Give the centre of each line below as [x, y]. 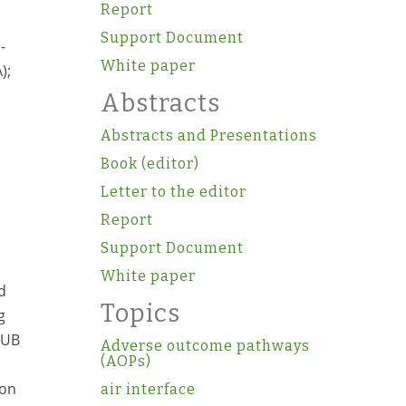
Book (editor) [150, 164]
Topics [140, 314]
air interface [148, 389]
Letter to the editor [173, 192]
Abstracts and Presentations [208, 135]
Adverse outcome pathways [205, 346]
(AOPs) [126, 361]
